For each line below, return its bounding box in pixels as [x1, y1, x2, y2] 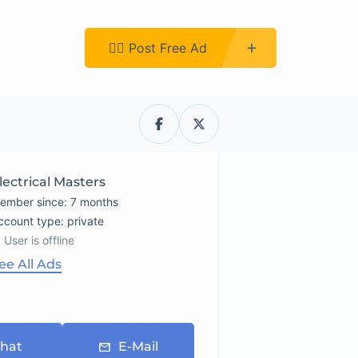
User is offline [4, 233, 75, 247]
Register [11, 39, 61, 56]
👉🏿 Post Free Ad [109, 39, 207, 56]
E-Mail [117, 339, 158, 354]
